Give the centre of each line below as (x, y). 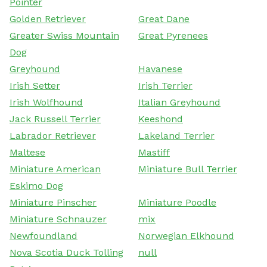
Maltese (27, 152)
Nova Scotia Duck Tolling (66, 252)
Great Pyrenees (173, 35)
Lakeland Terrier (176, 135)
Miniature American (55, 169)
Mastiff (154, 152)
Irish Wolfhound (46, 102)
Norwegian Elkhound (186, 235)
